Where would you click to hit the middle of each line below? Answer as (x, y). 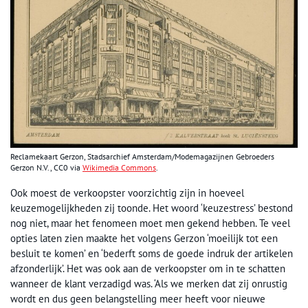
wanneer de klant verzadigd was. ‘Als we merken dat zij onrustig (149, 283)
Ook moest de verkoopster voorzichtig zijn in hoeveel (127, 192)
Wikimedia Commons (119, 167)
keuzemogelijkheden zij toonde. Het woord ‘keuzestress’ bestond (152, 208)
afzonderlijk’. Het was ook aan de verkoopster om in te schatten (148, 268)
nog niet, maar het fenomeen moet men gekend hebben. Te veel (150, 223)
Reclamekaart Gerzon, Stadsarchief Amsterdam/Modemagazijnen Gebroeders (142, 156)
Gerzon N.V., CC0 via (46, 167)
